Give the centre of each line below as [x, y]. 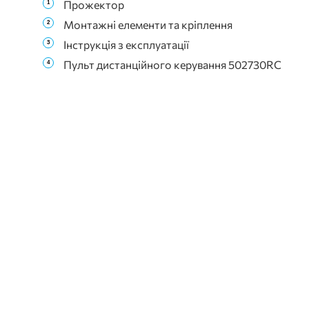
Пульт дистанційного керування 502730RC [172, 64]
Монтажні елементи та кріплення [148, 25]
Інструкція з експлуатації [126, 44]
